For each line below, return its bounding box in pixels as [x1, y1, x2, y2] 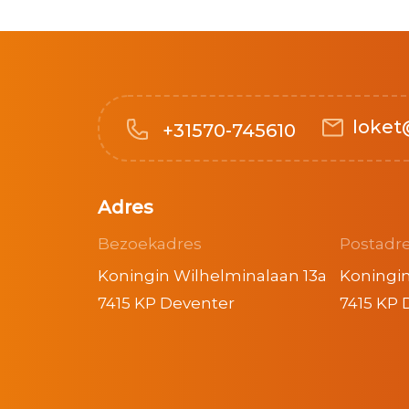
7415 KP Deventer [98, 293, 235, 312]
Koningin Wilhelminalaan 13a [98, 266, 327, 285]
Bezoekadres [98, 234, 202, 253]
